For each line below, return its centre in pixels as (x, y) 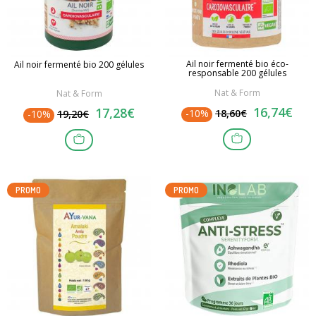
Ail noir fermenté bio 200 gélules (79, 64)
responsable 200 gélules (237, 73)
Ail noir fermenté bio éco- (237, 63)
